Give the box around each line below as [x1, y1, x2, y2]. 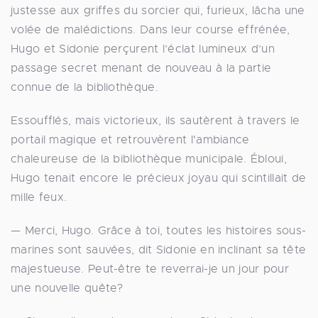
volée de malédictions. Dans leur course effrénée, [11, 22, 290, 37]
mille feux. [11, 190, 67, 204]
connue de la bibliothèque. [11, 79, 158, 94]
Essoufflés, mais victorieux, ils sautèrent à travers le [11, 113, 300, 128]
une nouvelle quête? [11, 280, 124, 295]
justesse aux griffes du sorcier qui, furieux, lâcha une [11, 3, 305, 18]
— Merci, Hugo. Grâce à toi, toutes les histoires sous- [11, 223, 307, 238]
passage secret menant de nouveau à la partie [11, 60, 272, 75]
